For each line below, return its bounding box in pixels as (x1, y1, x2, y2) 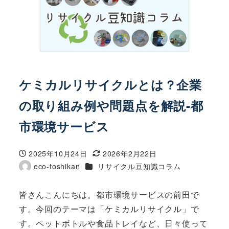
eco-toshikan (33, 161, 80, 171)
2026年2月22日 (102, 148, 157, 158)
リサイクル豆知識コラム (98, 161, 181, 171)
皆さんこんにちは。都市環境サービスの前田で (18, 188, 199, 200)
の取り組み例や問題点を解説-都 (18, 96, 203, 114)
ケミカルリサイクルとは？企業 (18, 75, 202, 93)
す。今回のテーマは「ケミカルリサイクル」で (18, 202, 199, 215)
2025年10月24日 (29, 148, 87, 158)
